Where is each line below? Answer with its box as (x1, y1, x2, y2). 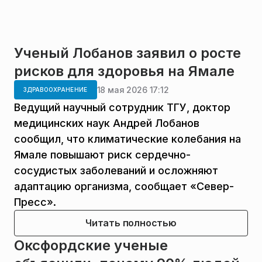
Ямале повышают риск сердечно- (14, 149, 191, 161)
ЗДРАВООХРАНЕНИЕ (23, 86, 88, 93)
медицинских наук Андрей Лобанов (14, 117, 199, 129)
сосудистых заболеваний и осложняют (14, 164, 218, 177)
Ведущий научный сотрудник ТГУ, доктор (14, 101, 230, 113)
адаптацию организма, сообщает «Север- (14, 180, 234, 192)
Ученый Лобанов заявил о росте (14, 44, 241, 61)
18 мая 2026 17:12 (96, 84, 169, 95)
